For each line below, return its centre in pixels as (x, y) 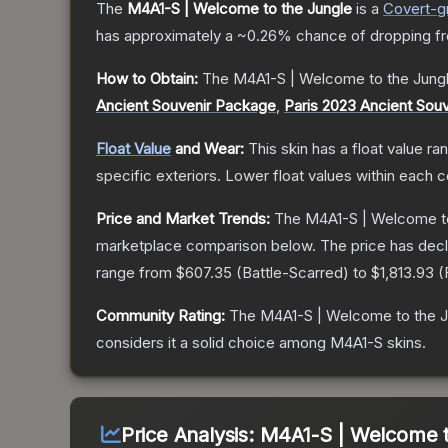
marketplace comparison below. (206, 246)
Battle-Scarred (292, 273)
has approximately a (166, 36)
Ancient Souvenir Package (186, 106)
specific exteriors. (158, 176)
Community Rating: (160, 316)
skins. (404, 343)
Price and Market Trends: (183, 219)
